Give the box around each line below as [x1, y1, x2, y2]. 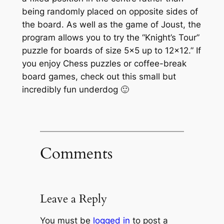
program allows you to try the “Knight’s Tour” [21, 32, 199, 42]
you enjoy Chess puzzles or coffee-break [21, 58, 186, 68]
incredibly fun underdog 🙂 [21, 84, 129, 94]
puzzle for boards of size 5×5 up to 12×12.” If [21, 45, 201, 55]
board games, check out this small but [21, 71, 176, 81]
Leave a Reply [39, 191, 107, 207]
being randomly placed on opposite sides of [21, 6, 198, 16]
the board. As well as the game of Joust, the [21, 19, 201, 29]
